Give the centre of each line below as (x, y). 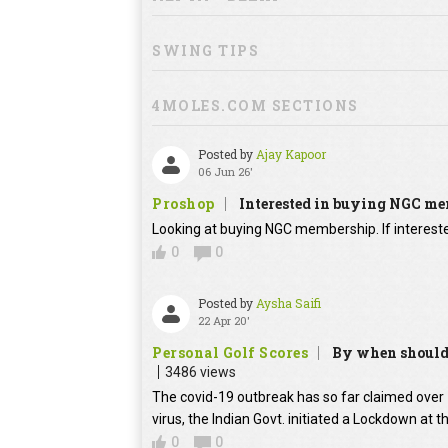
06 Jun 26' (225, 172)
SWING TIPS (205, 51)
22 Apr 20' (224, 321)
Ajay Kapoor (291, 154)
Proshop (183, 204)
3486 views (200, 372)
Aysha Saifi (288, 303)
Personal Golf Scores (230, 353)
